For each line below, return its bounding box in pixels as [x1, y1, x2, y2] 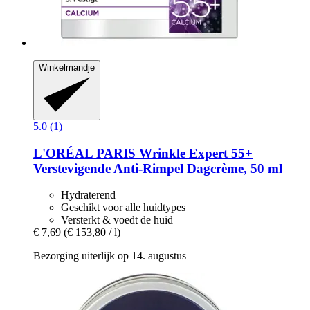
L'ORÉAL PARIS [33, 145, 136, 161]
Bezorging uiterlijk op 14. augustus [33, 250, 186, 262]
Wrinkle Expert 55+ [136, 145, 253, 161]
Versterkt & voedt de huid [61, 214, 173, 226]
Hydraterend [61, 189, 116, 201]
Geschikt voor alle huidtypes [61, 201, 185, 214]
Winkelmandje [39, 62, 95, 73]
